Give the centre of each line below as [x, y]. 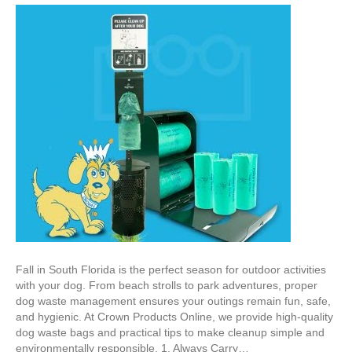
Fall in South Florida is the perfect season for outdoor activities [171, 270]
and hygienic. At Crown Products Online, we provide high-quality [174, 317]
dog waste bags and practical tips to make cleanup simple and [170, 333]
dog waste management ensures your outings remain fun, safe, [173, 301]
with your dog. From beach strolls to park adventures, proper [167, 286]
